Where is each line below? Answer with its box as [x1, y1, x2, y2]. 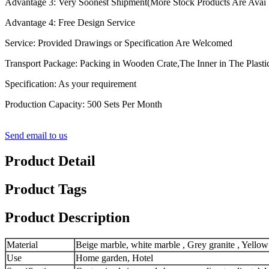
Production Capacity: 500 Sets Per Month [5, 99, 162, 110]
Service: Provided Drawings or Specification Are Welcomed [5, 38, 232, 49]
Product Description [5, 209, 130, 225]
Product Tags [5, 181, 86, 198]
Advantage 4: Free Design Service [5, 17, 135, 28]
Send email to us [5, 130, 67, 141]
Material [7, 239, 38, 250]
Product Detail [5, 153, 95, 169]
